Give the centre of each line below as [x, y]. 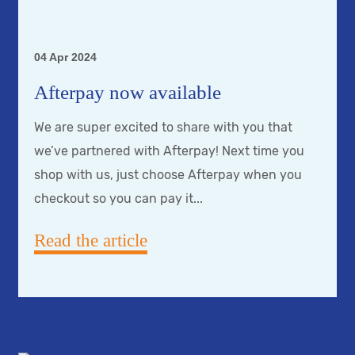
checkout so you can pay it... [119, 198]
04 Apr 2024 [66, 57]
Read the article [91, 240]
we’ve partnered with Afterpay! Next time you [170, 151]
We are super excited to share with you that [164, 127]
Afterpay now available [128, 92]
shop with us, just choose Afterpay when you [168, 175]
